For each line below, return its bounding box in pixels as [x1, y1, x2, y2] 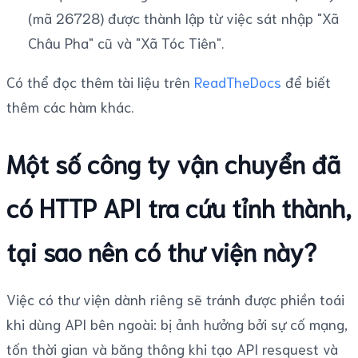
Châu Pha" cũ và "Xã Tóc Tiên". [28, 32, 224, 52]
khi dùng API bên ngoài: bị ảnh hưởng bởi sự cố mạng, [6, 313, 348, 333]
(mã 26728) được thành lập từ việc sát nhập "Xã [28, 7, 339, 27]
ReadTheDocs [194, 71, 281, 91]
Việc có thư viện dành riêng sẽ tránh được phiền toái [6, 288, 344, 308]
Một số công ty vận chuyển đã [6, 145, 340, 179]
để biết [281, 71, 331, 91]
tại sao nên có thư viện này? [6, 233, 316, 267]
